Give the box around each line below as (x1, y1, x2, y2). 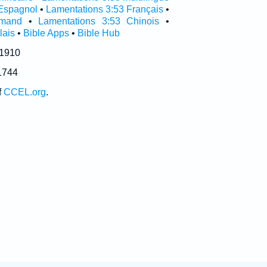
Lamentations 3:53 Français (45, 4, 163, 14)
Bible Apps (23, 28, 69, 38)
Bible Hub (77, 28, 120, 38)
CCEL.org (3, 87, 46, 97)
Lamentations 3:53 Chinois (38, 16, 160, 26)
